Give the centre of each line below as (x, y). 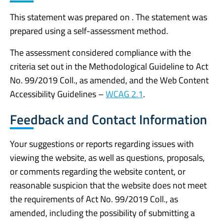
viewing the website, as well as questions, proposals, (107, 157)
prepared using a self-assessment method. (89, 31)
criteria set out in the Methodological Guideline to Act (109, 67)
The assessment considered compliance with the (100, 53)
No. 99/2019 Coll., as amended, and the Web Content (109, 80)
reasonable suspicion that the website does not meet (108, 185)
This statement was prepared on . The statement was (109, 17)
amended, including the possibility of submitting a (102, 213)
